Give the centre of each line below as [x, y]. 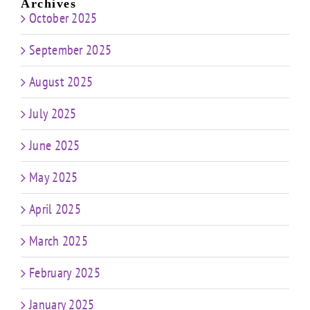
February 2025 [65, 273]
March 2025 [58, 241]
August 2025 [61, 82]
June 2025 [55, 146]
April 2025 [55, 209]
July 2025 [53, 114]
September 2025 [71, 50]
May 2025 [54, 177]
